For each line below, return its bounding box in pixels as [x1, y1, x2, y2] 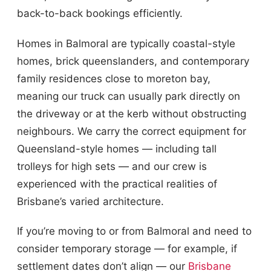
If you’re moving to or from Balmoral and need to [17, 225, 252, 238]
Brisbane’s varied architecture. [17, 195, 164, 207]
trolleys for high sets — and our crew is [17, 160, 207, 172]
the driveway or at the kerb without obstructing [17, 107, 246, 120]
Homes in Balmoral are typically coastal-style [17, 37, 235, 50]
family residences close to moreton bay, [17, 72, 211, 85]
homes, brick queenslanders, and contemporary [17, 54, 249, 67]
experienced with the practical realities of [17, 177, 217, 190]
